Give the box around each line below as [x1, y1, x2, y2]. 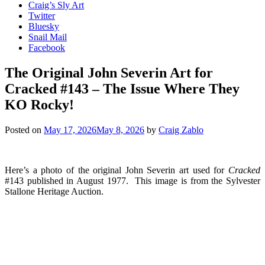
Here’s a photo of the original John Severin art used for [5, 164, 228, 175]
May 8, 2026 [96, 124, 144, 135]
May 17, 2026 [44, 124, 96, 135]
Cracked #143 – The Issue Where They [5, 80, 240, 96]
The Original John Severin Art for [5, 64, 213, 80]
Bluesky [28, 21, 59, 31]
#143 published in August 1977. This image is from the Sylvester [5, 175, 260, 186]
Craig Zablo [159, 124, 203, 135]
